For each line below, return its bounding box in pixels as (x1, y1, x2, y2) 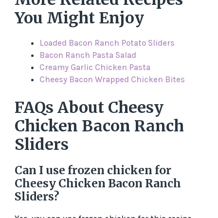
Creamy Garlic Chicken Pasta (39, 62, 150, 73)
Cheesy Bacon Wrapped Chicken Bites (39, 74, 185, 85)
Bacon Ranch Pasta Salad (39, 50, 136, 60)
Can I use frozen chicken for (15, 163, 171, 177)
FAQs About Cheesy (15, 97, 163, 117)
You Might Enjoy (15, 8, 144, 28)
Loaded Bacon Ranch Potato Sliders (39, 38, 175, 48)
